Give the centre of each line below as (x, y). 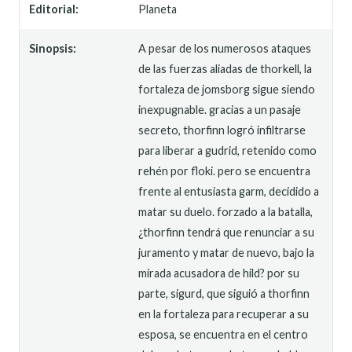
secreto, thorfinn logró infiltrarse (222, 130)
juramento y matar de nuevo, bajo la (227, 252)
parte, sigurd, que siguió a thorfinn (224, 293)
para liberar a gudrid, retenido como (228, 150)
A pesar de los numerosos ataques (225, 48)
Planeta (158, 9)
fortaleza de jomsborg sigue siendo (227, 89)
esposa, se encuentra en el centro (224, 334)
